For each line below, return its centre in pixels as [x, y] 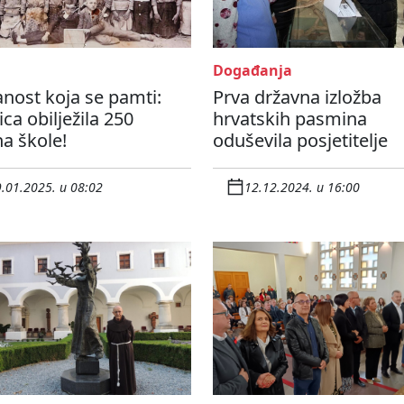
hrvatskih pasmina [290, 119]
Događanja [252, 71]
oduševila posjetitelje [300, 141]
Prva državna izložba [297, 97]
